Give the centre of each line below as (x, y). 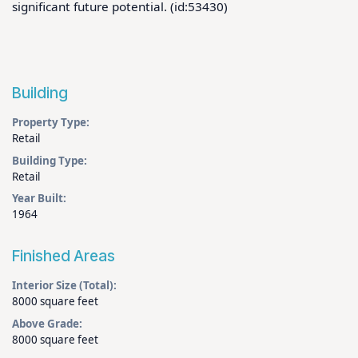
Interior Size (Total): (64, 286)
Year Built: (39, 199)
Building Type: (50, 160)
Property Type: (51, 122)
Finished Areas (64, 256)
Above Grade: (47, 324)
